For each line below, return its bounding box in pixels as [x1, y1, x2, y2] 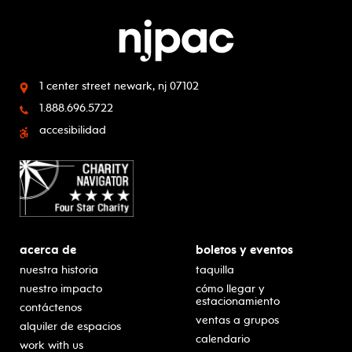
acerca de [20, 243, 76, 258]
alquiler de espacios [20, 320, 121, 334]
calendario [196, 332, 250, 346]
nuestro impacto [20, 282, 102, 296]
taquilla [196, 263, 234, 277]
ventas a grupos [196, 313, 279, 328]
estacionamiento [196, 295, 280, 309]
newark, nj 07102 [114, 79, 199, 93]
